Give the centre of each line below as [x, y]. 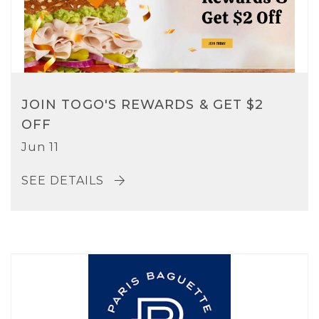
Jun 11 [40, 147]
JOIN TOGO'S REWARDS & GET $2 [143, 105]
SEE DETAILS [64, 181]
